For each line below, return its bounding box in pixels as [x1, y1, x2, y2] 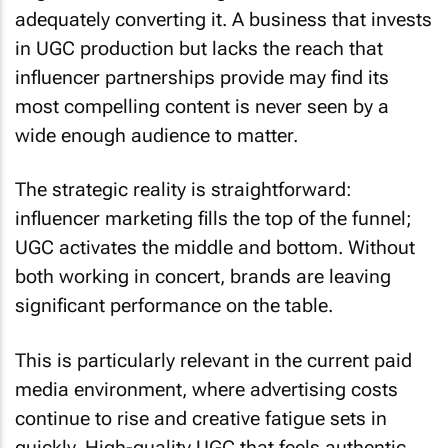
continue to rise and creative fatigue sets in [15, 406, 387, 430]
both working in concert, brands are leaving [15, 265, 391, 288]
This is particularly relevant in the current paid [15, 348, 412, 372]
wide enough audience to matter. [15, 123, 298, 147]
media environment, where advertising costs [15, 377, 398, 401]
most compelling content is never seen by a [15, 94, 389, 118]
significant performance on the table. [15, 294, 333, 317]
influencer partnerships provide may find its [15, 65, 389, 89]
